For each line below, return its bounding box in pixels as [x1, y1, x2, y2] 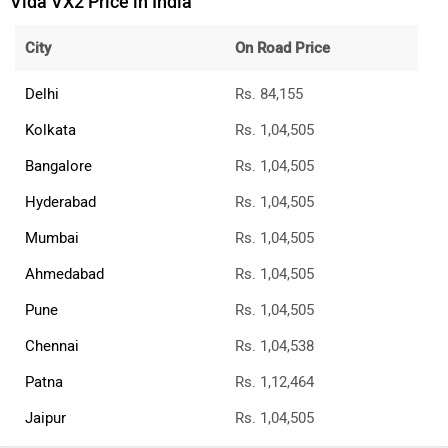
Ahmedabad [25, 265, 104, 284]
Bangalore [25, 157, 92, 176]
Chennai [25, 337, 79, 356]
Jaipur [25, 409, 66, 428]
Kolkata [25, 121, 76, 140]
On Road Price [235, 39, 330, 58]
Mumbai [25, 229, 79, 248]
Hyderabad [25, 193, 96, 212]
